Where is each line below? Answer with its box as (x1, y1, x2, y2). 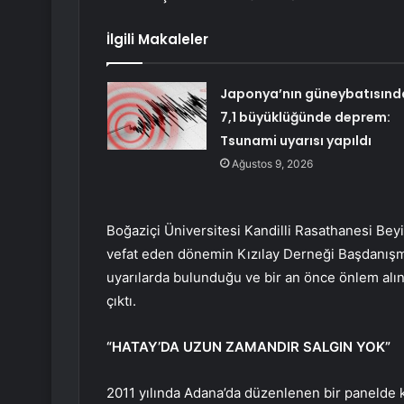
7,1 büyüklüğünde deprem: (219, 108, 390, 127)
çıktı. (106, 292, 136, 310)
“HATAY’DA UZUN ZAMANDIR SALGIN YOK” (106, 338, 390, 356)
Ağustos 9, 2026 (231, 157, 313, 171)
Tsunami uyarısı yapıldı (219, 132, 372, 151)
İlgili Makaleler (106, 30, 208, 50)
